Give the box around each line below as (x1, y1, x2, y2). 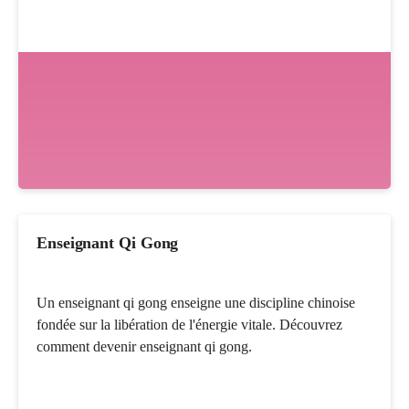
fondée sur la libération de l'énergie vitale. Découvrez (37, 316, 342, 332)
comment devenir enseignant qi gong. (37, 338, 252, 354)
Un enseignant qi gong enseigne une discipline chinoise (37, 294, 355, 310)
